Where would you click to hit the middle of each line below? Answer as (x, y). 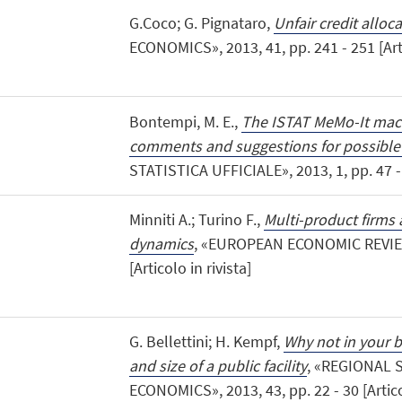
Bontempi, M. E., (185, 121)
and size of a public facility (218, 365)
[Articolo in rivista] (190, 267)
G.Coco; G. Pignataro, (201, 23)
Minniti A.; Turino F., (196, 219)
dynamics (161, 243)
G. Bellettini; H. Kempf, (206, 341)
